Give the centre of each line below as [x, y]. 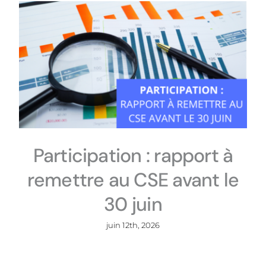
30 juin [133, 205]
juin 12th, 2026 [133, 225]
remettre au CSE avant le [133, 180]
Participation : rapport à [133, 156]
